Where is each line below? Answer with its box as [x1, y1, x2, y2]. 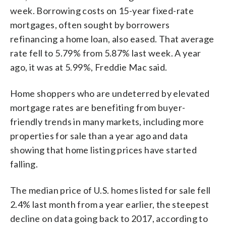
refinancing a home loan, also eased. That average [10, 33, 214, 44]
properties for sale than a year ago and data [10, 130, 188, 141]
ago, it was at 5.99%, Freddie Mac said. [10, 61, 167, 73]
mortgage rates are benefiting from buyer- [10, 101, 186, 113]
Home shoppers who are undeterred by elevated [10, 87, 210, 99]
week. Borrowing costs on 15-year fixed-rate [10, 5, 194, 16]
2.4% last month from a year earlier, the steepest [10, 198, 209, 210]
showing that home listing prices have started [10, 144, 197, 155]
